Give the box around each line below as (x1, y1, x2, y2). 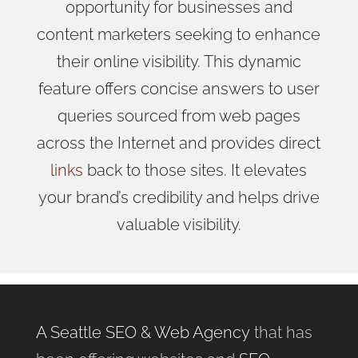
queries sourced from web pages (57, 105, 300, 125)
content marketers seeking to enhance (37, 24, 321, 44)
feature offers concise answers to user (38, 78, 320, 98)
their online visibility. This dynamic (56, 51, 301, 71)
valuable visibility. (116, 214, 241, 234)
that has (249, 322, 312, 342)
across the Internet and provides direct (37, 133, 321, 153)
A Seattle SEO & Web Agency (35, 322, 250, 342)
